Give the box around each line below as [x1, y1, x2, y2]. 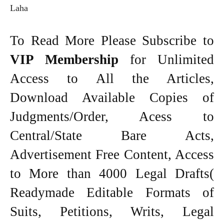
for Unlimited [130, 51, 214, 67]
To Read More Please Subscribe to [10, 32, 214, 48]
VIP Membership [10, 51, 130, 67]
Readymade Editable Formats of [10, 184, 214, 200]
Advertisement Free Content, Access [10, 146, 214, 162]
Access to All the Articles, [10, 70, 214, 86]
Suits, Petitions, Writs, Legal [10, 203, 214, 219]
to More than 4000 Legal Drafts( [10, 165, 214, 181]
